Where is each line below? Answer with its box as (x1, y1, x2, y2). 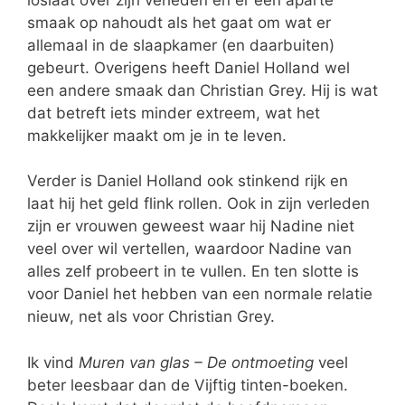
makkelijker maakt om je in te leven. (27, 126, 287, 145)
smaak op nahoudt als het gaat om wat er (27, 13, 331, 32)
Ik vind (27, 353, 79, 372)
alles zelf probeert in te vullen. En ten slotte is (27, 262, 359, 281)
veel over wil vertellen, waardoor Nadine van (27, 240, 352, 259)
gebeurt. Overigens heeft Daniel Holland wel (27, 58, 350, 77)
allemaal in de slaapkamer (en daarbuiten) (27, 35, 334, 54)
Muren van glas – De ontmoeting (79, 353, 314, 372)
